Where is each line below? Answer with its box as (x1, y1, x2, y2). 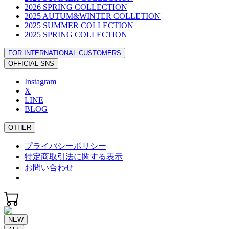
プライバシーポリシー (25, 141, 106, 150)
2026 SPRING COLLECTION (25, 2, 127, 11)
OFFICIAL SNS (8, 59, 54, 67)
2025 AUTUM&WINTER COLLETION (25, 11, 161, 20)
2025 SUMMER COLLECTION (25, 20, 133, 30)
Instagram (25, 77, 56, 86)
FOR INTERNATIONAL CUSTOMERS (8, 49, 121, 57)
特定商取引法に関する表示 (25, 152, 123, 161)
